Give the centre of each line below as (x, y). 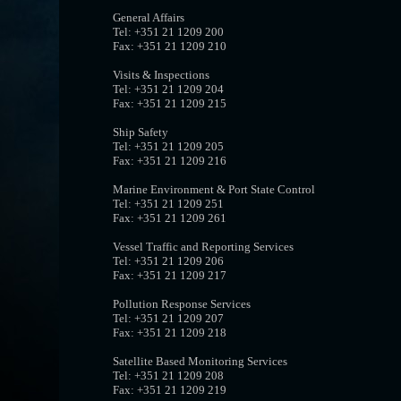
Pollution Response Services (181, 304)
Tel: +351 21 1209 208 (168, 375)
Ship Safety (140, 132)
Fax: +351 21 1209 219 (169, 390)
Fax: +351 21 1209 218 (169, 333)
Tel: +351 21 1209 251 (168, 204)
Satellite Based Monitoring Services (200, 361)
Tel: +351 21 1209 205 (168, 146)
